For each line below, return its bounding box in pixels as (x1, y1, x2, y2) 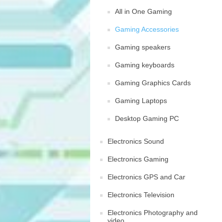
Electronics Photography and (108, 209, 198, 217)
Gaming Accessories (115, 25, 179, 33)
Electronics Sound (108, 137, 164, 145)
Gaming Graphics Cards (115, 79, 191, 87)
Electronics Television (108, 191, 174, 199)
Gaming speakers (115, 43, 170, 51)
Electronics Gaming (108, 155, 168, 163)
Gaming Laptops (115, 97, 167, 105)
